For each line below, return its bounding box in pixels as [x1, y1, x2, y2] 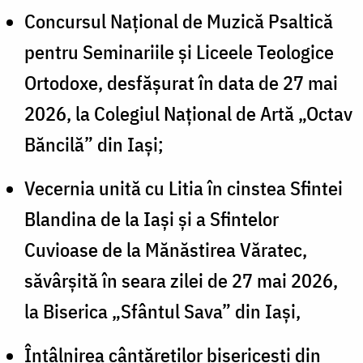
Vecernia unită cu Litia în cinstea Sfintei [24, 174, 343, 201]
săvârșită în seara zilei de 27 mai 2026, [24, 267, 338, 293]
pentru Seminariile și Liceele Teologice [24, 38, 334, 65]
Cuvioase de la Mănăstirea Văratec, [24, 236, 307, 263]
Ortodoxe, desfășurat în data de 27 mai [24, 69, 338, 96]
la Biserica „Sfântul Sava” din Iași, [24, 297, 305, 324]
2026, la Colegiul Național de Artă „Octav [24, 100, 352, 126]
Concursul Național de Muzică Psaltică [24, 7, 333, 34]
